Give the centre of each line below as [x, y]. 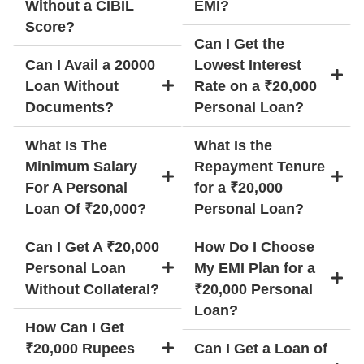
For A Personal [76, 187]
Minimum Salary [81, 166]
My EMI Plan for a [255, 268]
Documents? [69, 107]
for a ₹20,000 [238, 187]
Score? [50, 26]
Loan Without [72, 86]
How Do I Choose [254, 247]
